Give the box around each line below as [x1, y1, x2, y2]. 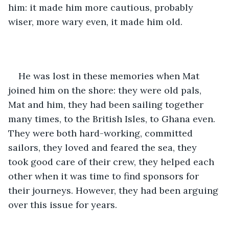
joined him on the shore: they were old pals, [8, 84, 204, 96]
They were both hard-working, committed [8, 127, 195, 139]
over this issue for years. [8, 198, 117, 211]
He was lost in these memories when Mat [18, 70, 202, 82]
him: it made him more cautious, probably [8, 1, 196, 13]
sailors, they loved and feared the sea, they [8, 141, 199, 153]
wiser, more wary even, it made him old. [8, 15, 182, 28]
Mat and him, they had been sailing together [8, 98, 206, 110]
